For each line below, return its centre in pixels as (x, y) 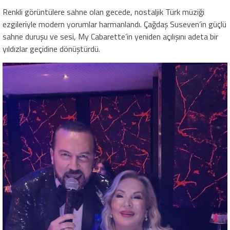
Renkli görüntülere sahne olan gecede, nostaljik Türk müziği (103, 12)
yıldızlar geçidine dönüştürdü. (51, 49)
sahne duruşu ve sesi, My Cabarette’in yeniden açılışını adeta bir (110, 36)
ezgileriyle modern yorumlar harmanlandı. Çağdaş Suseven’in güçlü (114, 24)
